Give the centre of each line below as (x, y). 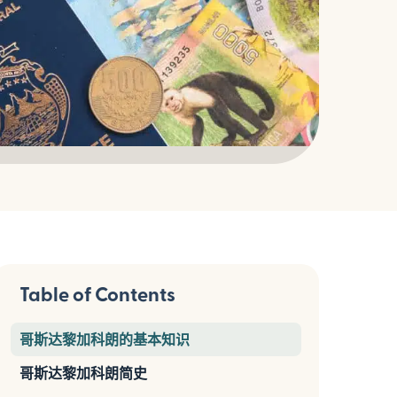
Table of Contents (97, 293)
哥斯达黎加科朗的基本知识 (105, 339)
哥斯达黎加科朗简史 (83, 373)
